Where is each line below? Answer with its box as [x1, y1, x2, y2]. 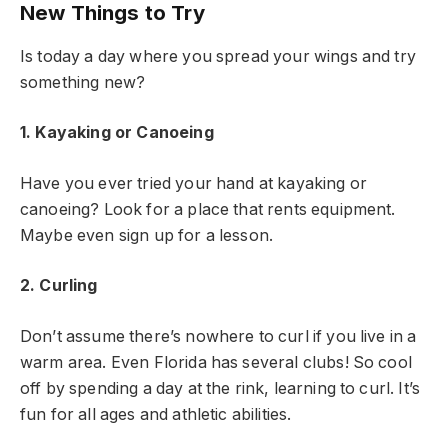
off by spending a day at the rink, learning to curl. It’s [20, 378, 421, 398]
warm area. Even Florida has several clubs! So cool [20, 352, 412, 372]
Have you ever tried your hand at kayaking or [20, 173, 368, 193]
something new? [20, 72, 150, 92]
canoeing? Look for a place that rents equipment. [20, 199, 396, 219]
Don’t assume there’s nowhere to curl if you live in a [20, 326, 417, 346]
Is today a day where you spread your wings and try [20, 46, 416, 66]
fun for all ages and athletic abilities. [20, 404, 296, 424]
